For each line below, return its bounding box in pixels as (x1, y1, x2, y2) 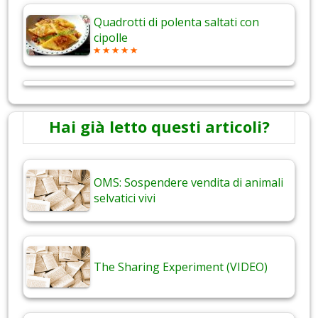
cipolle (94, 29, 128, 45)
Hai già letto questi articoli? (48, 115, 270, 137)
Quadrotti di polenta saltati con (94, 13, 259, 30)
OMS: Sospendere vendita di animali (94, 174, 283, 190)
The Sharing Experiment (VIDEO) (94, 258, 268, 275)
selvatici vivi (94, 190, 155, 206)
